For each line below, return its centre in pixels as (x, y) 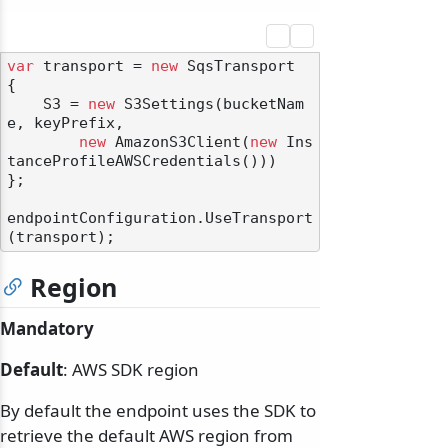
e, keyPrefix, (65, 123)
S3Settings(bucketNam (209, 104)
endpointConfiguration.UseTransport (160, 218)
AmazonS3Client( (178, 142)
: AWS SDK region (131, 370)
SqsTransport (236, 66)
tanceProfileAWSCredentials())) (142, 161)
